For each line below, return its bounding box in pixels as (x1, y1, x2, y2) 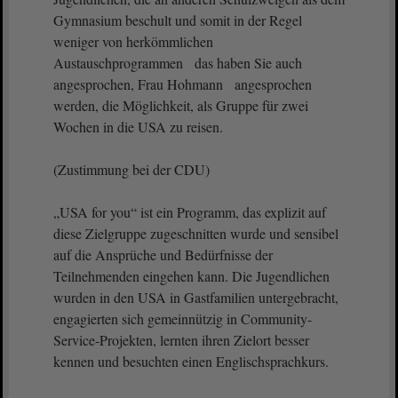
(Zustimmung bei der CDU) (53, 160, 210, 179)
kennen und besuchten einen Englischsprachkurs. (53, 352, 329, 370)
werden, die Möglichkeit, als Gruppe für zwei (53, 96, 308, 115)
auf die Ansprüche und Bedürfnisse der (53, 245, 273, 264)
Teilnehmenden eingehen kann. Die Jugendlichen (53, 267, 330, 285)
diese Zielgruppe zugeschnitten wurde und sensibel (53, 224, 338, 243)
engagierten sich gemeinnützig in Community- (53, 309, 312, 328)
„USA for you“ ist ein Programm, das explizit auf (53, 203, 326, 221)
